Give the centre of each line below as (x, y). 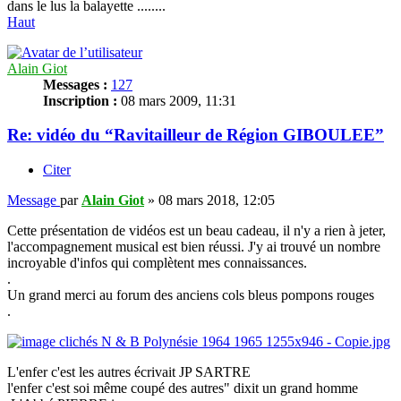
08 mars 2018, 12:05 (217, 200)
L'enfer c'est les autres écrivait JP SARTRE (129, 372)
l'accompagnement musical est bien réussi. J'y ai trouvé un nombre (194, 247)
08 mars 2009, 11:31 (177, 100)
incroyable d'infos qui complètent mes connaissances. (157, 263)
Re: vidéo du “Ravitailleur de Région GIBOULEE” (196, 135)
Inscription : (80, 100)
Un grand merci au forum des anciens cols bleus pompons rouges (191, 295)
